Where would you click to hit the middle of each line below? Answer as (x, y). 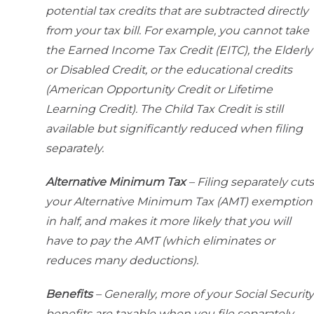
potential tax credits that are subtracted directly (177, 11)
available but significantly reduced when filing (174, 129)
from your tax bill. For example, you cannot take (177, 31)
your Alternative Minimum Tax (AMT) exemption (179, 202)
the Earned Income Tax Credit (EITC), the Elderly (179, 50)
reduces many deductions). (122, 261)
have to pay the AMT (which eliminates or (160, 241)
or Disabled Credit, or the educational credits (169, 70)
